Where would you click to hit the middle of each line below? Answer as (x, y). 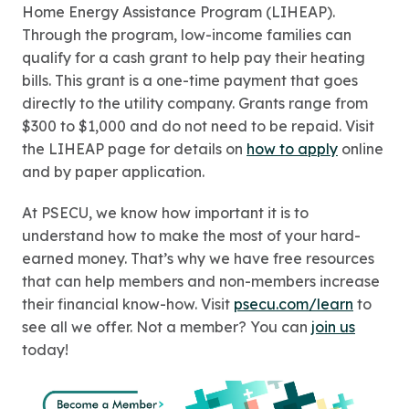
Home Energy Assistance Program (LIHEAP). (178, 12)
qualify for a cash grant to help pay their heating (194, 58)
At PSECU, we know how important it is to (165, 213)
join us (333, 327)
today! (45, 350)
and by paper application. (113, 172)
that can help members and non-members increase (201, 281)
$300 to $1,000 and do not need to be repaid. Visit (198, 126)
